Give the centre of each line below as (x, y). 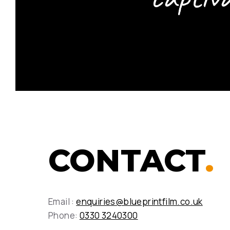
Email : (62, 202)
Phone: (64, 215)
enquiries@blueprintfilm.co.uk (139, 202)
